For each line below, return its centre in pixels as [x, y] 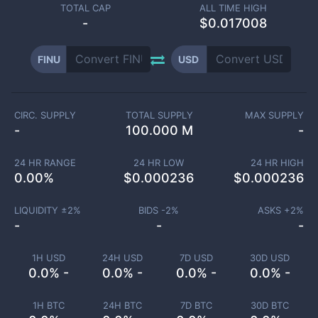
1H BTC [48, 305]
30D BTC [270, 305]
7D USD [196, 258]
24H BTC [122, 305]
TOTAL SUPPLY [159, 115]
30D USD [270, 258]
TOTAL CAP [85, 8]
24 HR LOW [159, 163]
